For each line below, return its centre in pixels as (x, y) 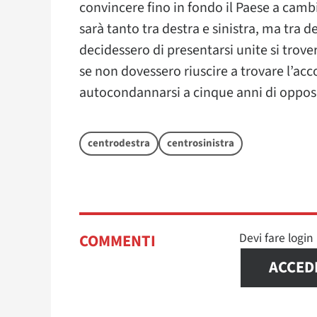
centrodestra (119, 144)
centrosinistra (201, 144)
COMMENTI (117, 242)
